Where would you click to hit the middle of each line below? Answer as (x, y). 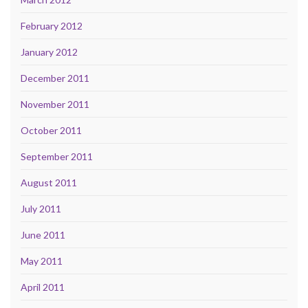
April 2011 (43, 287)
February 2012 (52, 25)
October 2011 (51, 130)
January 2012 (49, 52)
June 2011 (43, 234)
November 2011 (55, 104)
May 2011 (42, 261)
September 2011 (57, 156)
